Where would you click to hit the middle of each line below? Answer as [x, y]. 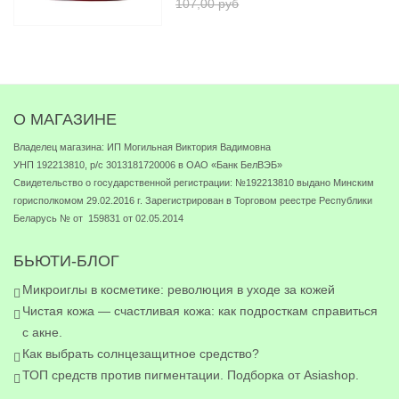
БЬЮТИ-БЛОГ [66, 261]
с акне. [42, 332]
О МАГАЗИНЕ [65, 119]
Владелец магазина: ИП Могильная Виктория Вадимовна [142, 147]
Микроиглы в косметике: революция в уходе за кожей [179, 289]
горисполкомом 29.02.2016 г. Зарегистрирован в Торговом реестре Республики [193, 200]
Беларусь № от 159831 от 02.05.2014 [98, 218]
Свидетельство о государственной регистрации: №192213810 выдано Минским [194, 183]
